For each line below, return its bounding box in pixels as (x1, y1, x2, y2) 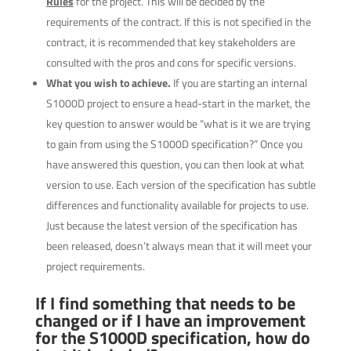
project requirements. (45, 258, 145, 274)
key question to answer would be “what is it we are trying (45, 115, 310, 132)
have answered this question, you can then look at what (45, 156, 304, 172)
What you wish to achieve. (45, 74, 173, 91)
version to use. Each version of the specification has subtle (45, 176, 316, 193)
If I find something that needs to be (34, 290, 295, 317)
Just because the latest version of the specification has (45, 217, 298, 233)
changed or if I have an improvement (34, 307, 306, 334)
